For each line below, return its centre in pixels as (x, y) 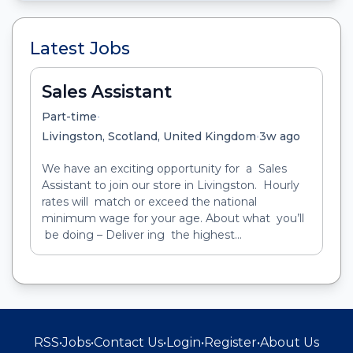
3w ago (279, 136)
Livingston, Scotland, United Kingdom (149, 136)
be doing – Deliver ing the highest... (141, 234)
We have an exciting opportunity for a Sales (164, 168)
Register (230, 342)
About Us (290, 342)
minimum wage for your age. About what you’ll (173, 218)
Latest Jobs (80, 48)
